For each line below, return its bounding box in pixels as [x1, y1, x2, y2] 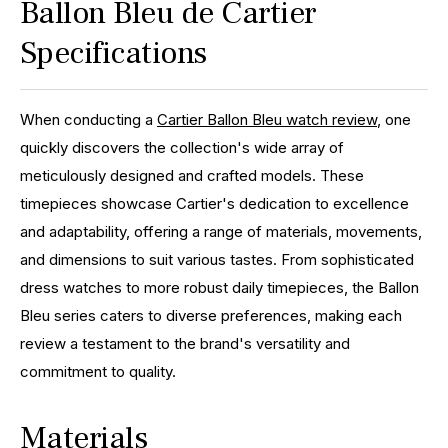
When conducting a [20, 109, 157, 129]
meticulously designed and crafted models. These [20, 165, 364, 185]
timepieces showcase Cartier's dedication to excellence [20, 193, 409, 213]
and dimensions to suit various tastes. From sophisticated [20, 249, 414, 269]
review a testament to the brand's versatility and [20, 333, 350, 353]
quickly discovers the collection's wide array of [20, 137, 344, 157]
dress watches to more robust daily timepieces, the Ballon [20, 277, 419, 297]
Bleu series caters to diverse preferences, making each [20, 305, 402, 325]
